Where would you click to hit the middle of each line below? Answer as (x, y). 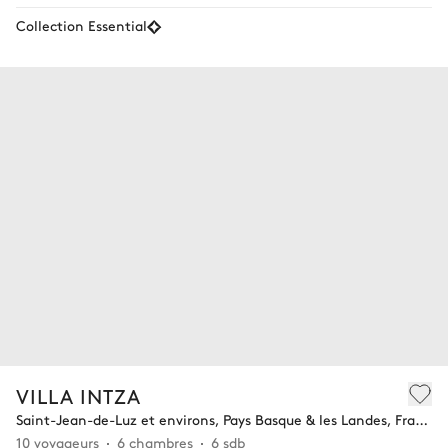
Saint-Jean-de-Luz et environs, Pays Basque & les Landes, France (421, 418)
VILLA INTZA (78, 395)
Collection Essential (81, 25)
